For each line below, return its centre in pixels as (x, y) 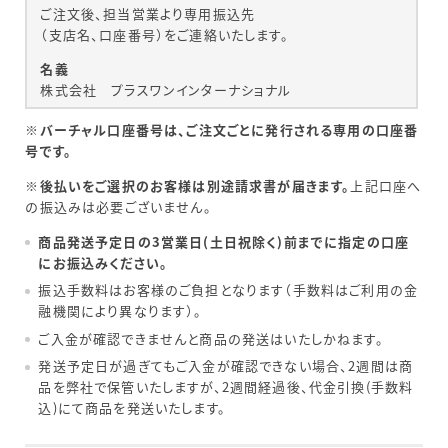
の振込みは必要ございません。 (118, 206)
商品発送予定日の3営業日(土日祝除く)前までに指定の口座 (224, 241)
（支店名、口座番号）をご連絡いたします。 (164, 35)
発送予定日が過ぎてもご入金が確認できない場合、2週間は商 (226, 366)
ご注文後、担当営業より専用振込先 (148, 14)
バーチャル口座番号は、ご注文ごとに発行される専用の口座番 (229, 129)
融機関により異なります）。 (120, 311)
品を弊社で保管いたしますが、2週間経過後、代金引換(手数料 (226, 387)
